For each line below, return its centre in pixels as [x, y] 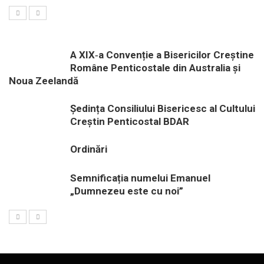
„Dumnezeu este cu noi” [127, 191]
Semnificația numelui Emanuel [140, 178]
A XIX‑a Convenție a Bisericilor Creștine [162, 55]
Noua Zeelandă [44, 81]
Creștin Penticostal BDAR [130, 121]
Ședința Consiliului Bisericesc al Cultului [163, 108]
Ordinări [89, 149]
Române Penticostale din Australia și [155, 68]
